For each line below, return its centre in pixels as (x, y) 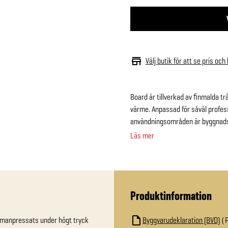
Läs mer (142, 136)
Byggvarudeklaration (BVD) (181, 220)
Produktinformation (171, 196)
